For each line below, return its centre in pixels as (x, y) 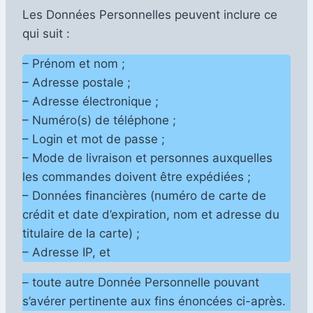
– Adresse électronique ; (90, 101)
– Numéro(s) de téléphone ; (99, 120)
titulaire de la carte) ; (81, 233)
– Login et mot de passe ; (94, 139)
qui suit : (46, 33)
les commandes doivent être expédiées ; (137, 176)
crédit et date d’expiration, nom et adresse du (151, 214)
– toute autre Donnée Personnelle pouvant (141, 282)
